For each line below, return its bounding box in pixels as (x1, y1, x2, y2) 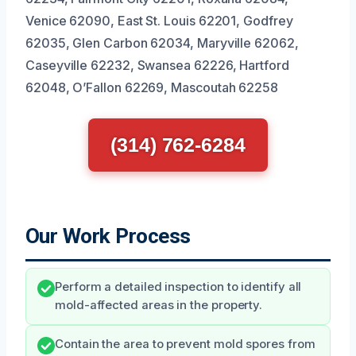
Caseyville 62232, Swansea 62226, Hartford (25, 56, 289, 73)
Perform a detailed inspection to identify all (55, 279, 302, 294)
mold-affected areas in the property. (55, 297, 263, 312)
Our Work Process (25, 223, 191, 248)
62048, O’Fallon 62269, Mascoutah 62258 (25, 79, 278, 95)
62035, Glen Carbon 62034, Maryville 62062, (25, 34, 299, 51)
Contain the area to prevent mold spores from (55, 336, 315, 351)
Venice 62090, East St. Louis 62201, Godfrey (25, 12, 293, 29)
